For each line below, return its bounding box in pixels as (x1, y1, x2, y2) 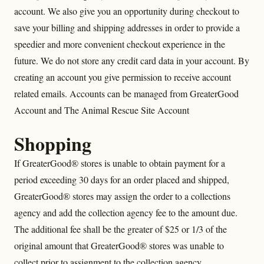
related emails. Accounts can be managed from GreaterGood (14, 87, 239, 100)
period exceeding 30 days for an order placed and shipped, (14, 173, 229, 186)
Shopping (14, 130, 91, 157)
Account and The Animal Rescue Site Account (14, 104, 189, 116)
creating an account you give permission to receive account (14, 71, 231, 83)
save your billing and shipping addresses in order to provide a (14, 21, 240, 34)
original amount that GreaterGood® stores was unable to (14, 239, 224, 252)
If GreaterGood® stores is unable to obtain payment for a (14, 157, 225, 169)
